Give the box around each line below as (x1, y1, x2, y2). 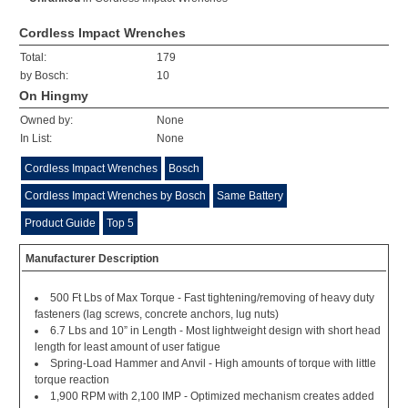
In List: (20, 132, 52, 145)
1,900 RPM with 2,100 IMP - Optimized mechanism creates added (50, 390, 374, 403)
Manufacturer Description (25, 252, 158, 265)
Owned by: (20, 114, 73, 127)
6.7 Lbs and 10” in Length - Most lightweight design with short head (50, 324, 381, 337)
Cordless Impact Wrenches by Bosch (25, 189, 206, 202)
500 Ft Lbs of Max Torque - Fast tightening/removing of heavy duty (50, 291, 374, 304)
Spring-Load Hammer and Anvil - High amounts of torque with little (50, 357, 376, 370)
